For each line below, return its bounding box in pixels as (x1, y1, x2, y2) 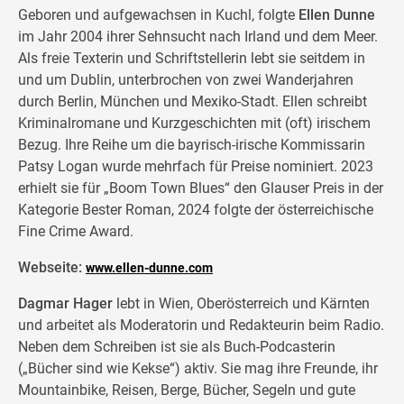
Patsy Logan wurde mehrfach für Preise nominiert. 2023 (18, 158, 373, 176)
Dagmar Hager (18, 295, 113, 313)
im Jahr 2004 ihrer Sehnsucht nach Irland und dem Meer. (18, 28, 378, 46)
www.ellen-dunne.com (86, 261, 213, 276)
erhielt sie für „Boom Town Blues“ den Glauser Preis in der (18, 179, 383, 197)
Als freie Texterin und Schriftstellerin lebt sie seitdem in (18, 50, 365, 68)
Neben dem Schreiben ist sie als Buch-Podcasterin (18, 338, 335, 356)
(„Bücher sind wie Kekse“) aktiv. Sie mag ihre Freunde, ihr (18, 360, 378, 378)
